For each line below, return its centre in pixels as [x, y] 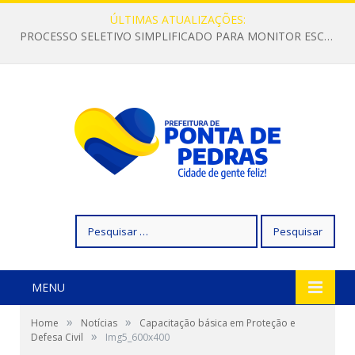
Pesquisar [99, 222]
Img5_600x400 [137, 337]
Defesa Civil [57, 337]
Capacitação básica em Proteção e [218, 323]
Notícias [99, 323]
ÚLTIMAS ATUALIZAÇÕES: [177, 19]
